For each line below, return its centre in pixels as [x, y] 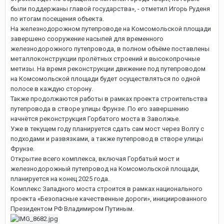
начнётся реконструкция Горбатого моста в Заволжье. [95, 118]
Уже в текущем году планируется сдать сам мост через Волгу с [107, 128]
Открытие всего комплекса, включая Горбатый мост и [95, 158]
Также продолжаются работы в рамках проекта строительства [109, 98]
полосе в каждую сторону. [52, 88]
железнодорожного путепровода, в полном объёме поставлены [110, 48]
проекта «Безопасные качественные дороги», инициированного [109, 198]
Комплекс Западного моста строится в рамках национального [106, 188]
